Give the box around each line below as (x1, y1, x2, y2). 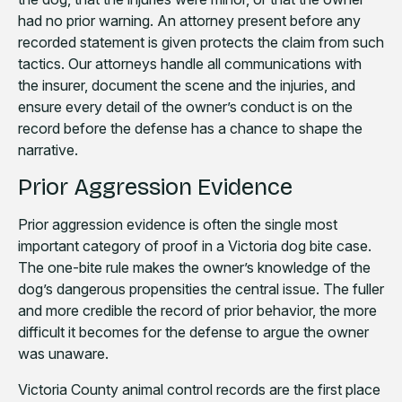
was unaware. (18, 345, 109, 363)
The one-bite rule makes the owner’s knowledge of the (18, 258, 371, 277)
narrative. (18, 141, 78, 160)
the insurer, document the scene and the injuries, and (18, 76, 355, 95)
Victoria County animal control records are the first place (18, 380, 380, 399)
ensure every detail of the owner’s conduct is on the (18, 98, 353, 117)
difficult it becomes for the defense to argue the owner (18, 323, 369, 342)
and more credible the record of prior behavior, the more (18, 301, 377, 320)
